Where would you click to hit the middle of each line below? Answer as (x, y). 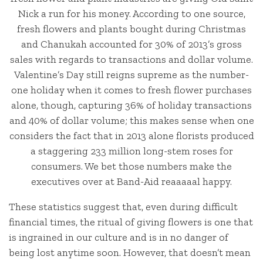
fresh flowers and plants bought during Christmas (131, 28)
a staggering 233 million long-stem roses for (131, 151)
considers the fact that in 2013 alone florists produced (131, 135)
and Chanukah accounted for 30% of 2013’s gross (131, 44)
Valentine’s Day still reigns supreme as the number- (131, 74)
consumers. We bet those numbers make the (131, 166)
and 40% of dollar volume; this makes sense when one (131, 120)
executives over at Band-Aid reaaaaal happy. (131, 181)
